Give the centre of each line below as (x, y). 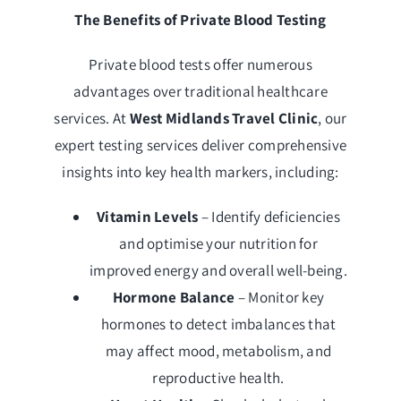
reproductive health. (218, 378)
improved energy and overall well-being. (218, 271)
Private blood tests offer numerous (200, 65)
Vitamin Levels (148, 217)
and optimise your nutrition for (218, 244)
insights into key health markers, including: (200, 172)
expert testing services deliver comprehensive (200, 145)
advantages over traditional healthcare (200, 92)
